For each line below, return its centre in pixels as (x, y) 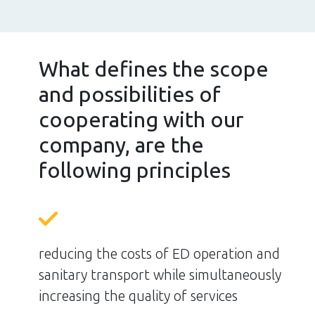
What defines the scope (154, 70)
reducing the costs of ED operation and (159, 254)
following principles (135, 171)
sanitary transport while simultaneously (160, 275)
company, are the (121, 146)
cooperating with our (141, 121)
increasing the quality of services (138, 296)
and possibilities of (130, 95)
